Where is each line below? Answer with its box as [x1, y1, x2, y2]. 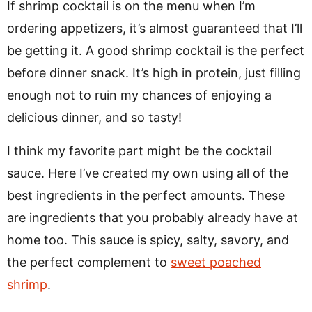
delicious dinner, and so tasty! [7, 110, 185, 125]
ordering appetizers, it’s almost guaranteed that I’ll [7, 21, 302, 36]
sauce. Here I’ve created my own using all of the [7, 166, 288, 180]
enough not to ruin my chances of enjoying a [7, 88, 272, 102]
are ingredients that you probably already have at [7, 210, 298, 225]
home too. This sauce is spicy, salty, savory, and [7, 233, 289, 247]
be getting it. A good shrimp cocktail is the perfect [7, 43, 304, 58]
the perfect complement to [7, 255, 171, 270]
